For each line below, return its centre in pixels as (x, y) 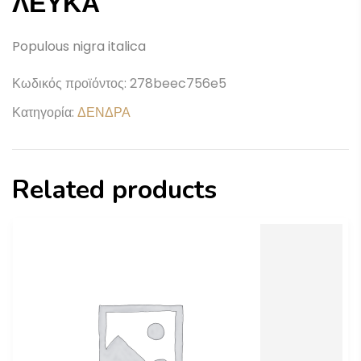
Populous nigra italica (79, 46)
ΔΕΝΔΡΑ (104, 112)
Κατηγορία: (45, 112)
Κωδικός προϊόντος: (71, 83)
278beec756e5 (178, 83)
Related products (114, 189)
